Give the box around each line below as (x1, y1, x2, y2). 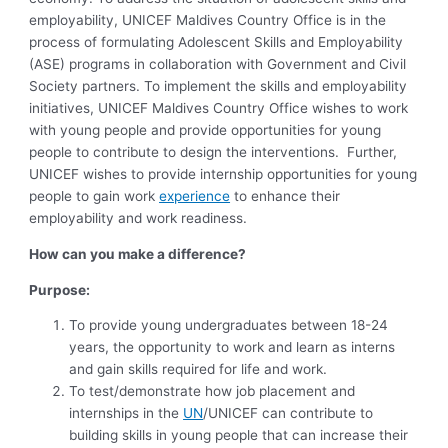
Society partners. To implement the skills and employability (29, 78, 408, 95)
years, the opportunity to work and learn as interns (69, 339, 396, 356)
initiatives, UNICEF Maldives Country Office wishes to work (29, 100, 409, 117)
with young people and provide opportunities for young (29, 122, 382, 139)
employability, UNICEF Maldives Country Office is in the (29, 12, 387, 29)
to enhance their (230, 188, 341, 205)
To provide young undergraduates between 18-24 (69, 317, 389, 334)
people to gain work (29, 188, 160, 205)
